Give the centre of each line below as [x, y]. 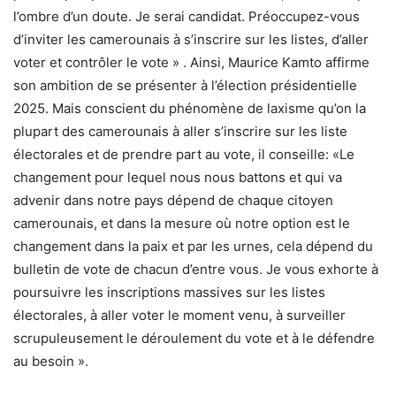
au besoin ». [51, 362]
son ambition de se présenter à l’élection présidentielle [185, 86]
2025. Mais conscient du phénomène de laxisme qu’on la [190, 109]
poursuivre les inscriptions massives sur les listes [169, 293]
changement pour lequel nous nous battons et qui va [178, 178]
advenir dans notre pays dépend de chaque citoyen [173, 201]
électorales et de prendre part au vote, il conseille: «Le [184, 155]
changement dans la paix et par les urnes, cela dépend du [193, 247]
